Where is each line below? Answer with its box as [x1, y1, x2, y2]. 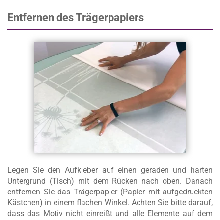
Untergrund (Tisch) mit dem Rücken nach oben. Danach [7, 176, 213, 186]
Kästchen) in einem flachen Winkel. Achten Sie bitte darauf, [7, 198, 213, 208]
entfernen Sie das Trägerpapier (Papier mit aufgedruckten [7, 187, 213, 197]
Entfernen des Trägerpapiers [7, 11, 144, 24]
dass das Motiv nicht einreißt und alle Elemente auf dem [7, 209, 213, 219]
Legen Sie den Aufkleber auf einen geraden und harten [7, 165, 213, 175]
